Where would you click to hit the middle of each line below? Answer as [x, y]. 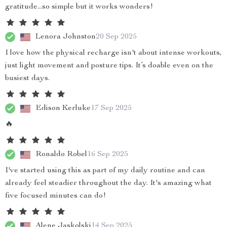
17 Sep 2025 [111, 108]
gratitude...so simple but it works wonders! [79, 7]
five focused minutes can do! [55, 196]
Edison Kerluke [63, 108]
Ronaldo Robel [61, 154]
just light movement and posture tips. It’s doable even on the [109, 66]
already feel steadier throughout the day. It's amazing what [108, 183]
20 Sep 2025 [116, 37]
